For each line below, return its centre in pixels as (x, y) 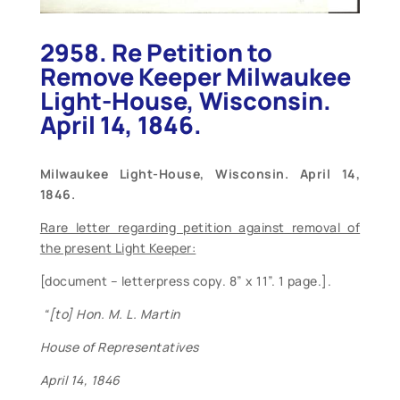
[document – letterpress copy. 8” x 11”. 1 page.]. (186, 281)
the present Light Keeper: (118, 248)
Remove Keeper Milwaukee (195, 77)
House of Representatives (119, 347)
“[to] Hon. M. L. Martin (112, 314)
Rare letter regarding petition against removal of (200, 228)
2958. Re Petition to (156, 53)
